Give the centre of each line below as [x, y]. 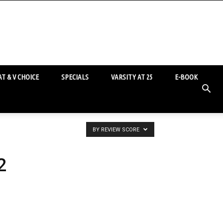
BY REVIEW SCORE [117, 130]
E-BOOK [186, 77]
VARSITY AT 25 [132, 77]
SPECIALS [75, 77]
